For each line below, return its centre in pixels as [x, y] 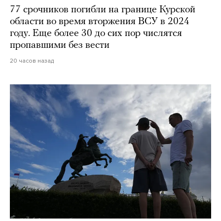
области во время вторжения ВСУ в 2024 [100, 22]
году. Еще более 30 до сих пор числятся [96, 34]
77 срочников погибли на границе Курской [103, 10]
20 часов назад [32, 61]
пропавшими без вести [60, 46]
